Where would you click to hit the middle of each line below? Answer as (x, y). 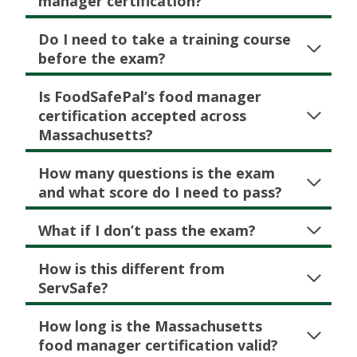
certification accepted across (142, 116)
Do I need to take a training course (165, 39)
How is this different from (131, 269)
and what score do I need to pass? (160, 192)
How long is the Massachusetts (150, 326)
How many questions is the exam (157, 173)
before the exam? (102, 59)
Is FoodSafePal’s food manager (150, 97)
